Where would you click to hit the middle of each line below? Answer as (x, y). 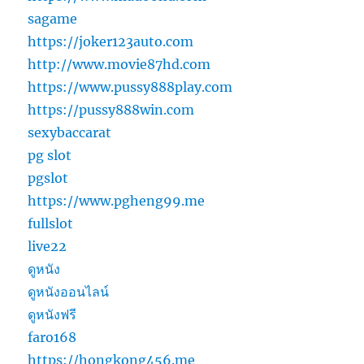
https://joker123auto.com (111, 42)
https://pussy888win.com (111, 110)
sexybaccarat (70, 133)
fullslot (51, 224)
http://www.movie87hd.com (119, 65)
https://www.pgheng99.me (117, 201)
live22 (48, 247)
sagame (53, 19)
